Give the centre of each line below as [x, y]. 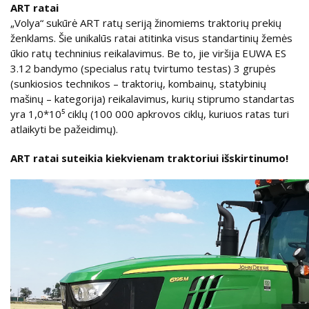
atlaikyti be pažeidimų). [64, 129]
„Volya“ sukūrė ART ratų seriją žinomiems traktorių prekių [146, 22]
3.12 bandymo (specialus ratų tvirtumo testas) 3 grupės [143, 68]
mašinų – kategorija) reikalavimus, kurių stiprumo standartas [152, 98]
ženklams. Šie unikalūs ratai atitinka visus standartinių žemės [151, 38]
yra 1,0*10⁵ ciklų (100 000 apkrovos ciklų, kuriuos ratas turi [150, 113]
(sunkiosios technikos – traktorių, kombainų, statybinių [138, 83]
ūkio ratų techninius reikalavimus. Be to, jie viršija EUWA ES [148, 53]
